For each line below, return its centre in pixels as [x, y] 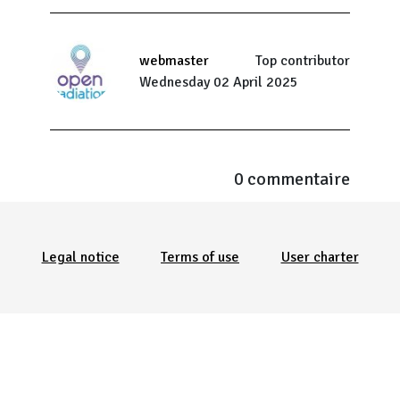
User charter [320, 257]
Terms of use [200, 257]
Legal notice [80, 257]
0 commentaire [292, 179]
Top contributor [303, 61]
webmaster [174, 61]
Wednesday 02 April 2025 [219, 82]
